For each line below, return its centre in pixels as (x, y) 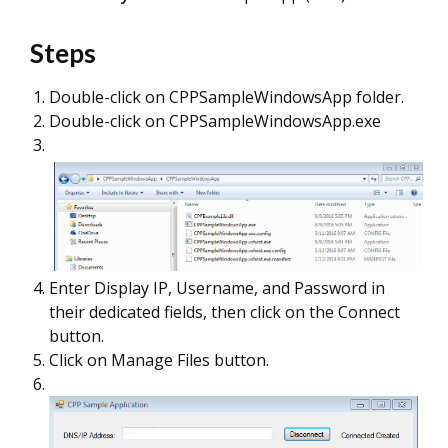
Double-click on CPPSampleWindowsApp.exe (217, 121)
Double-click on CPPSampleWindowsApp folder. (226, 97)
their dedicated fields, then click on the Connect (224, 311)
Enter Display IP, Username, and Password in (217, 287)
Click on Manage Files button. (161, 359)
